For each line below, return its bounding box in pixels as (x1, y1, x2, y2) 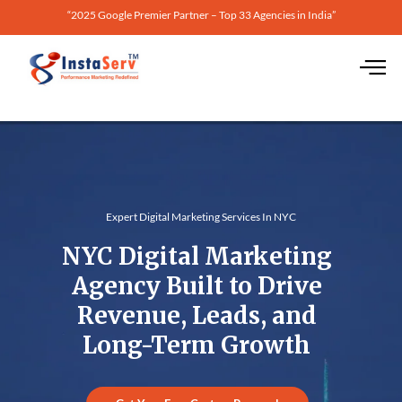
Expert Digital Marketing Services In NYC (106, 209, 296, 223)
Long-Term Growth (83, 329, 310, 360)
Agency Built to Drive (71, 270, 322, 301)
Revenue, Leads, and (76, 300, 317, 330)
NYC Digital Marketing (61, 240, 332, 271)
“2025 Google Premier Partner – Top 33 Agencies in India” (66, 8, 336, 22)
